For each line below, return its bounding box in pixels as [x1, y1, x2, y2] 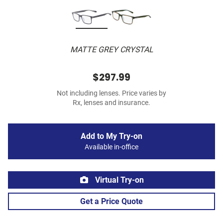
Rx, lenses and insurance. [73, 99, 150, 108]
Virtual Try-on [93, 175, 144, 185]
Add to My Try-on [81, 131, 142, 141]
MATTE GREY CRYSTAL [70, 45, 153, 55]
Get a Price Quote [80, 197, 143, 207]
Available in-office [85, 143, 138, 152]
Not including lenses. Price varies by [57, 89, 166, 98]
